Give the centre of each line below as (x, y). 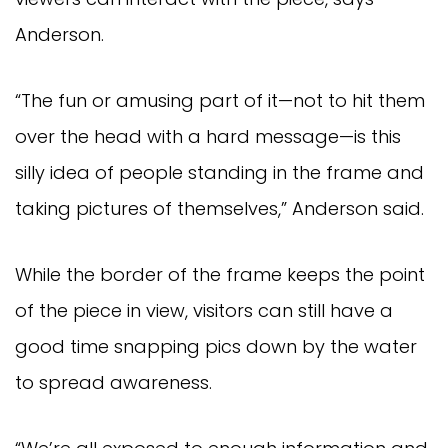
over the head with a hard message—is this (208, 136)
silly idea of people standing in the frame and (219, 172)
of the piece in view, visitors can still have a (204, 310)
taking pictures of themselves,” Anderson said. (219, 208)
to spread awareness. (113, 382)
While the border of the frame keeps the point (220, 274)
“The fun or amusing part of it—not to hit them (220, 100)
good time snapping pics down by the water (216, 346)
